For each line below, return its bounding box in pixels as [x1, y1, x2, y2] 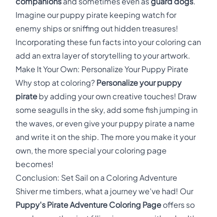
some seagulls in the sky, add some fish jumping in [15, 105, 198, 115]
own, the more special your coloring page [15, 145, 167, 155]
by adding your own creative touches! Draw [37, 91, 197, 101]
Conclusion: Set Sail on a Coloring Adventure [15, 172, 177, 183]
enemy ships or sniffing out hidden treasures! [15, 23, 178, 33]
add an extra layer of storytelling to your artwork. [15, 50, 190, 61]
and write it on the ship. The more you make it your [15, 132, 196, 142]
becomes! [15, 159, 54, 169]
